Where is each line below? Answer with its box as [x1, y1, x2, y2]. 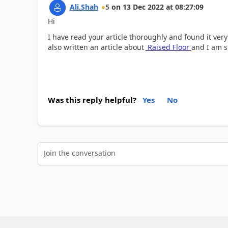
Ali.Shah [69, 2, 98, 12]
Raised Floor [145, 42, 191, 52]
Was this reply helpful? [47, 95, 136, 105]
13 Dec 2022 [122, 2, 164, 12]
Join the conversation [43, 148, 116, 158]
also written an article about [47, 42, 144, 52]
